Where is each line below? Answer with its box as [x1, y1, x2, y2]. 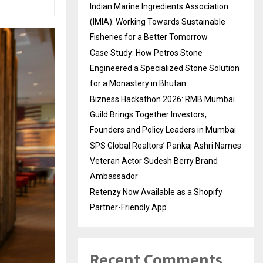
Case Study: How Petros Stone [90, 48, 203, 58]
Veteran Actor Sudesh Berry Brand [90, 156, 218, 166]
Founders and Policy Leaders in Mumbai [90, 124, 236, 134]
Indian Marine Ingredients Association [90, 1, 228, 11]
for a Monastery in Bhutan [90, 78, 186, 88]
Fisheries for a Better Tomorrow [90, 32, 208, 42]
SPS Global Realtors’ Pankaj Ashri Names [90, 140, 241, 150]
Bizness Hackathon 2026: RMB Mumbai [90, 94, 235, 104]
